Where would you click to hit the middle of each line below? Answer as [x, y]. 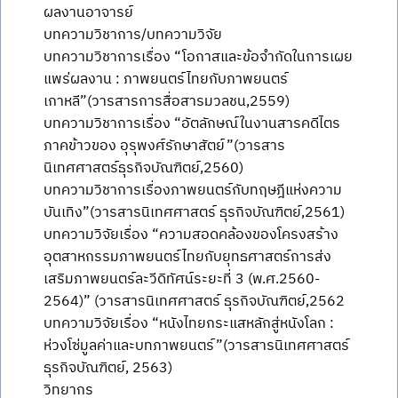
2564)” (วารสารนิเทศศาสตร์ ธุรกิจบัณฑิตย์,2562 [194, 302]
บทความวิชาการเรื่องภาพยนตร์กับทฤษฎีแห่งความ [193, 191]
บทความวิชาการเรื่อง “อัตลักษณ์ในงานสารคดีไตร [192, 124]
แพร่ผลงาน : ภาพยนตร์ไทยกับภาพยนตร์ [166, 80]
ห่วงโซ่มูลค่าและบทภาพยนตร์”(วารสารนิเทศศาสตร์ [196, 346]
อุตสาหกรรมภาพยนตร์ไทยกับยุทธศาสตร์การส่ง [187, 257]
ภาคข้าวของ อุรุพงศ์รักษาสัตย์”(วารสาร [164, 146]
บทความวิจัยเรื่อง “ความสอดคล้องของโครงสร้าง [191, 235]
